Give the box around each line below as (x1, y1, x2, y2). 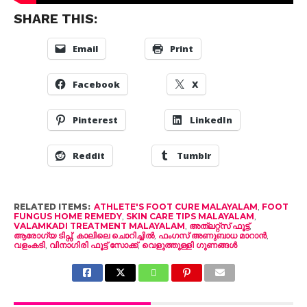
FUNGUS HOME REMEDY (13, 210, 122, 221)
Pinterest (72, 113, 118, 126)
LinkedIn (189, 113, 232, 126)
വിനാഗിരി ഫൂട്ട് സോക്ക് (49, 239, 138, 250)
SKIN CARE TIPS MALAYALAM (125, 210, 254, 221)
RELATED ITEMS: (13, 201, 90, 212)
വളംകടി (13, 239, 45, 250)
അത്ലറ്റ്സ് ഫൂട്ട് (188, 220, 249, 231)
